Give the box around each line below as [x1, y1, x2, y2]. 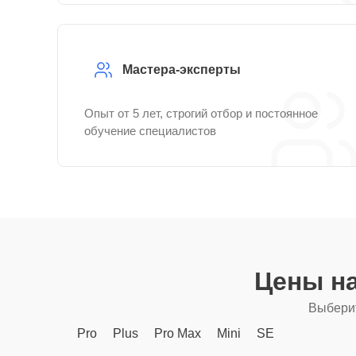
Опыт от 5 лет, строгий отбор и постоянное [84, 106, 318, 120]
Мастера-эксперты [122, 63, 241, 76]
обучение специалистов [84, 124, 216, 137]
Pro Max [154, 327, 201, 340]
